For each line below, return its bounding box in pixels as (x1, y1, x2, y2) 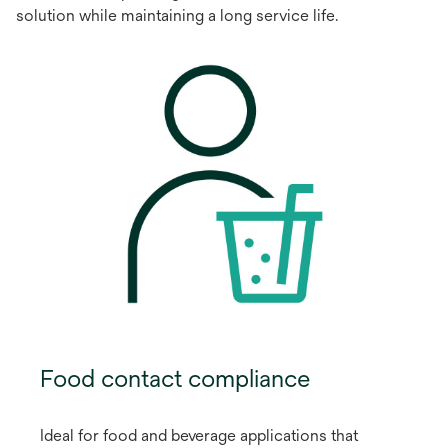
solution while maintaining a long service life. (16, 5, 338, 25)
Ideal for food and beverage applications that (40, 425, 358, 445)
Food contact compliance (40, 363, 310, 392)
